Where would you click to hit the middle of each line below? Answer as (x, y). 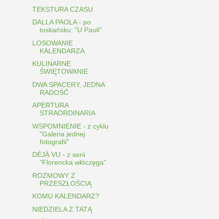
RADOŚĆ (54, 92)
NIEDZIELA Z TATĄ (62, 209)
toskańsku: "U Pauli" (70, 30)
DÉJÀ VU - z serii (58, 155)
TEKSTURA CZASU (62, 9)
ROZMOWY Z (54, 175)
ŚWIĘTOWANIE (64, 72)
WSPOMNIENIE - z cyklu (70, 126)
